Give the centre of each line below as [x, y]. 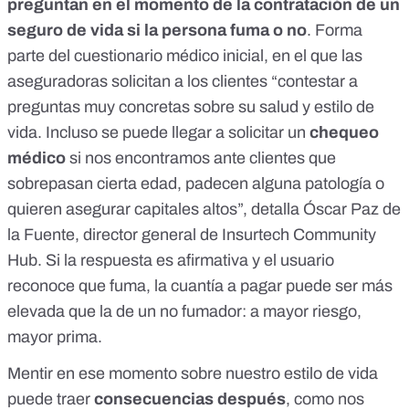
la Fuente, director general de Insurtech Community [192, 235]
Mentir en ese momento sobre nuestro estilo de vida [193, 374]
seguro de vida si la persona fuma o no [157, 31]
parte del [41, 56]
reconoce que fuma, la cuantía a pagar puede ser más [200, 286]
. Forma [335, 31]
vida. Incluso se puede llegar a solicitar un [158, 133]
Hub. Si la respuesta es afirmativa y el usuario [171, 261]
